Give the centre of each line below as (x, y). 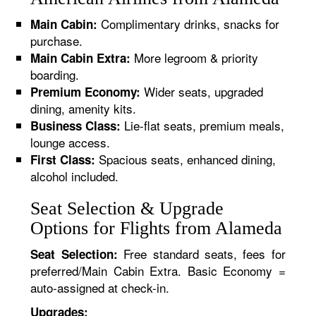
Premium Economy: (86, 92)
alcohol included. (75, 176)
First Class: (63, 159)
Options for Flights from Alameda (157, 228)
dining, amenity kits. (84, 108)
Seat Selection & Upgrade (127, 208)
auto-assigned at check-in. (100, 287)
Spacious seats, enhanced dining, (186, 159)
